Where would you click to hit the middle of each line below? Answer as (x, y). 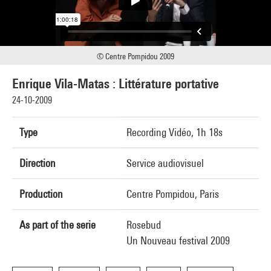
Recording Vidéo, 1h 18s (175, 132)
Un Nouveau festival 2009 (178, 240)
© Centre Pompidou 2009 (135, 56)
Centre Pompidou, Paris (173, 194)
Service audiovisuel (165, 163)
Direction (38, 163)
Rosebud (144, 225)
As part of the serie (57, 225)
